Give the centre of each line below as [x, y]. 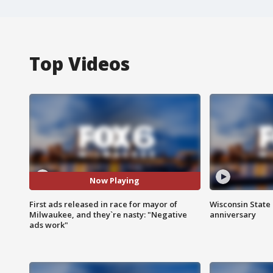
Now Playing [115, 181]
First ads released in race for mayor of [103, 204]
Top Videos [80, 63]
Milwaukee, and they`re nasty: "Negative [108, 214]
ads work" [49, 225]
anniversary [232, 214]
